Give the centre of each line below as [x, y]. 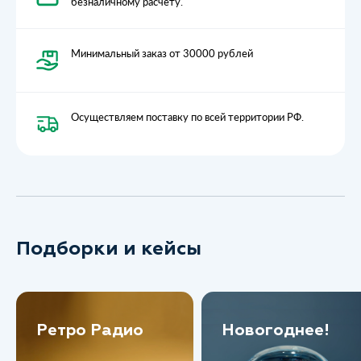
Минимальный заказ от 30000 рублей [162, 53]
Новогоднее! [276, 330]
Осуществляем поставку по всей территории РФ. [187, 116]
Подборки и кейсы [109, 248]
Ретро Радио [90, 330]
